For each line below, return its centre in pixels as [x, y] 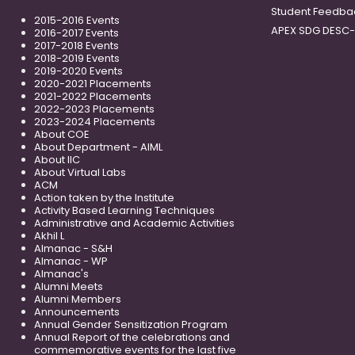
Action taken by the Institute [104, 197]
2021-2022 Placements [93, 96]
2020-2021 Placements [93, 83]
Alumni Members [78, 299]
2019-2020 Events [78, 71]
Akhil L [49, 235]
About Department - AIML [98, 147]
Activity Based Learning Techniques [124, 210]
